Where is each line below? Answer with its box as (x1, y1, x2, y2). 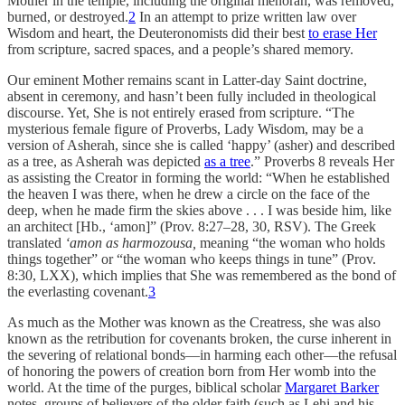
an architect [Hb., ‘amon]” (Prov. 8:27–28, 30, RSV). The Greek (7, 219, 376, 235)
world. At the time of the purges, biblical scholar (7, 380, 285, 396)
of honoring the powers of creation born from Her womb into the (7, 363, 376, 380)
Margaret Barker (285, 380, 379, 396)
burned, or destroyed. (7, 9, 128, 25)
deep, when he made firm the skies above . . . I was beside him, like (7, 202, 391, 219)
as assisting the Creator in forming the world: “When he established (7, 170, 390, 186)
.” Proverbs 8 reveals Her (250, 154, 394, 170)
